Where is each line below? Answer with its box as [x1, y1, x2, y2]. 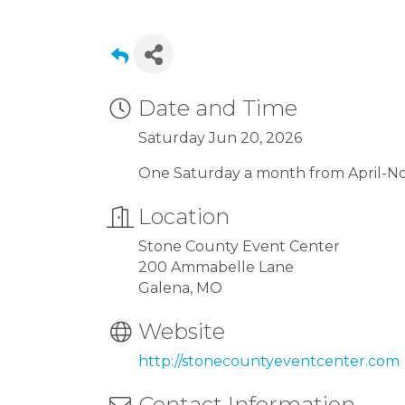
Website [138, 318, 225, 344]
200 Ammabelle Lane [138, 259, 294, 276]
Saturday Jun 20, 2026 [138, 129, 302, 146]
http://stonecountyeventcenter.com [138, 353, 400, 370]
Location [138, 203, 230, 230]
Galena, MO [138, 279, 222, 297]
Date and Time [138, 95, 297, 121]
